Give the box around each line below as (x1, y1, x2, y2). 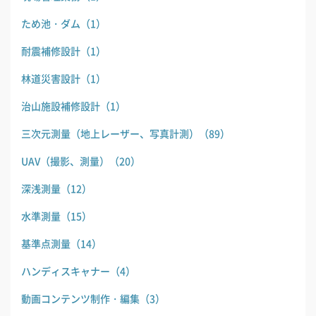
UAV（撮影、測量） (21, 154, 109, 169)
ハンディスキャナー (21, 264, 110, 279)
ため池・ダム (21, 16, 80, 31)
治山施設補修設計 (21, 99, 100, 114)
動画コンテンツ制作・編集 (21, 291, 140, 306)
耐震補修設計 (21, 44, 80, 59)
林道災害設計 (21, 71, 80, 86)
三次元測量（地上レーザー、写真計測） (21, 126, 199, 141)
